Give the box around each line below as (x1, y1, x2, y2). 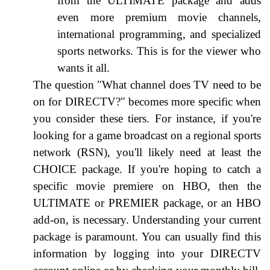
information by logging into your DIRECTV (33, 246, 261, 260)
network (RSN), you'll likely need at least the (33, 145, 261, 159)
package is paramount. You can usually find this (33, 230, 261, 243)
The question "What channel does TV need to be (33, 78, 261, 91)
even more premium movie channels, (57, 10, 261, 24)
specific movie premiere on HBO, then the (33, 179, 261, 192)
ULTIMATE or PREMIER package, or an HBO (33, 196, 261, 209)
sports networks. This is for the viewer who (57, 44, 261, 57)
